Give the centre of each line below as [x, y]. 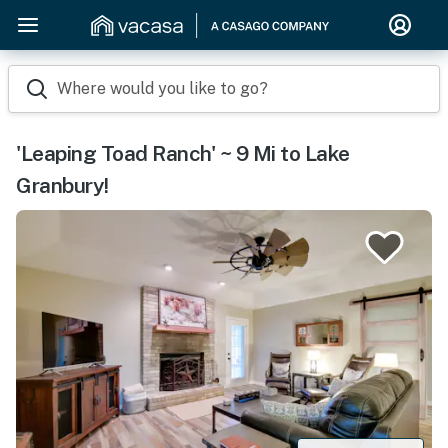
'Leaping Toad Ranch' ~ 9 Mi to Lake [183, 153]
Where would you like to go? [162, 88]
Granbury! [62, 185]
